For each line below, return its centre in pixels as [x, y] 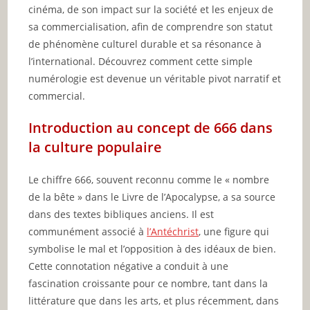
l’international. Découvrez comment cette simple [141, 61]
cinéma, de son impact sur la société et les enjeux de [151, 9]
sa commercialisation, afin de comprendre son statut [151, 26]
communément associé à [88, 231]
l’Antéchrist [173, 231]
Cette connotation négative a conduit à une [129, 266]
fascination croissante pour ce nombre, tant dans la [148, 283]
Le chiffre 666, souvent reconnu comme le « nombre [149, 179]
